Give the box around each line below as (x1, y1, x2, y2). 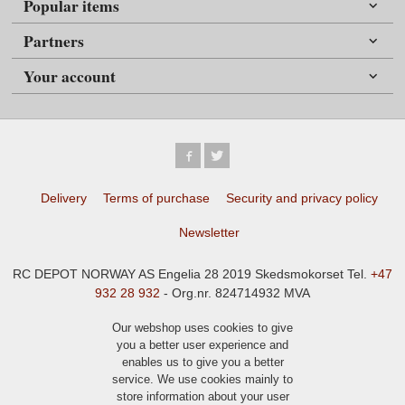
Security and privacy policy (226, 190, 379, 205)
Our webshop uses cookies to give (112, 320, 293, 334)
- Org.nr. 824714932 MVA (160, 286, 310, 301)
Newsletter (179, 224, 240, 240)
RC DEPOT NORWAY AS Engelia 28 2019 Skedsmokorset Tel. (13, 267, 371, 282)
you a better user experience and (117, 337, 288, 352)
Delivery (41, 190, 88, 205)
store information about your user (116, 389, 289, 403)
